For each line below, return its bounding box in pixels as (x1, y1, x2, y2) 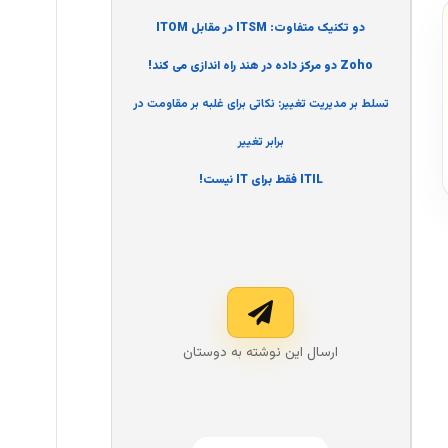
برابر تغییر (237, 133, 284, 152)
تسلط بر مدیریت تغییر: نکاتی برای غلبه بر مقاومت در (132, 95, 389, 114)
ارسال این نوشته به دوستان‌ (183, 342, 339, 365)
